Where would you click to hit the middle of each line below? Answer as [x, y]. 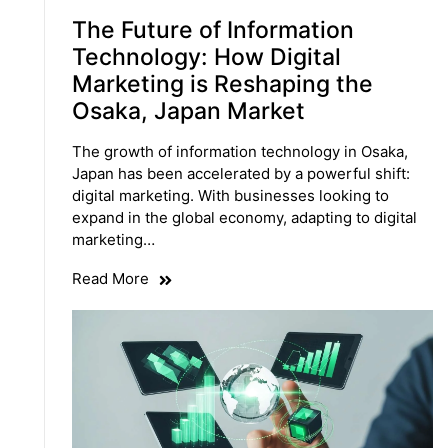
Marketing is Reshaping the [222, 84]
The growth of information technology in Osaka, [239, 152]
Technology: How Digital [206, 57]
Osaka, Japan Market [188, 111]
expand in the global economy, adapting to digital [244, 218]
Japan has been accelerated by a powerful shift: [240, 174]
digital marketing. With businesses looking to [230, 196]
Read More [110, 279]
